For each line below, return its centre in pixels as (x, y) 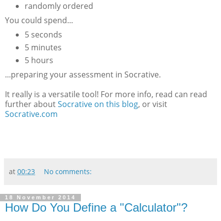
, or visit (153, 104)
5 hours (39, 60)
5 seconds (43, 34)
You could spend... (39, 20)
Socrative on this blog (98, 104)
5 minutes (43, 47)
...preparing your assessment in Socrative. (83, 74)
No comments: (68, 171)
